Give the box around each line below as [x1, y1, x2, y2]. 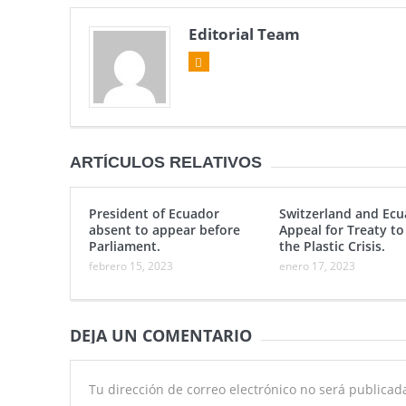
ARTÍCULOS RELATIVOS [69, 153, 262, 172]
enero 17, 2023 [278, 258, 355, 275]
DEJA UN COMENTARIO [69, 324, 252, 347]
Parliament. [88, 237, 160, 256]
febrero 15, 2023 [88, 258, 173, 275]
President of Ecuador [88, 205, 219, 223]
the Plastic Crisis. [278, 237, 385, 256]
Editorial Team [188, 24, 300, 45]
